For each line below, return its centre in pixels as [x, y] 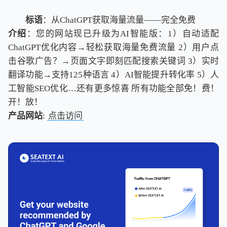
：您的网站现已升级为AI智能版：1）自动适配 [123, 34]
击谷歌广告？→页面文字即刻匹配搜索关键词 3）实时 [113, 61]
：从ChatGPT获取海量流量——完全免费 [119, 20]
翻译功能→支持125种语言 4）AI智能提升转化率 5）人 [113, 75]
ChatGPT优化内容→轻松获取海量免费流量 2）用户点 [113, 48]
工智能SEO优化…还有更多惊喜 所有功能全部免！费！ [113, 89]
